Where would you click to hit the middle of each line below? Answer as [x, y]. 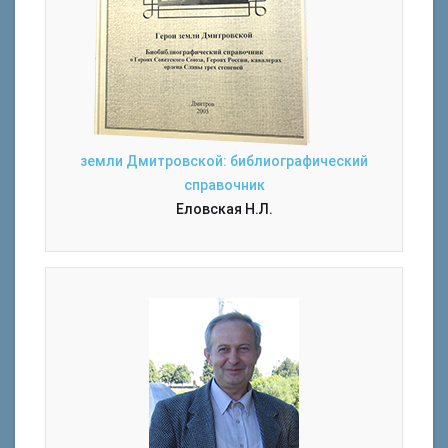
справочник [224, 185]
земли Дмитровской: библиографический [224, 161]
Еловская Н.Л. [224, 209]
